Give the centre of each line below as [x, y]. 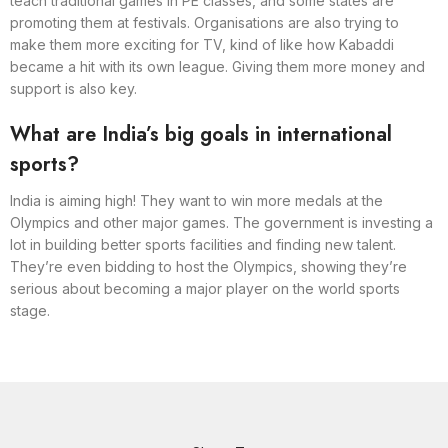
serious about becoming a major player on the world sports [205, 288]
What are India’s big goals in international [201, 134]
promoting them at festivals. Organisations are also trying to [204, 22]
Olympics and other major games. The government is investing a [221, 222]
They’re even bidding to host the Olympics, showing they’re [208, 266]
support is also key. [73, 88]
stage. [30, 310]
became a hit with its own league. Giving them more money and [217, 66]
